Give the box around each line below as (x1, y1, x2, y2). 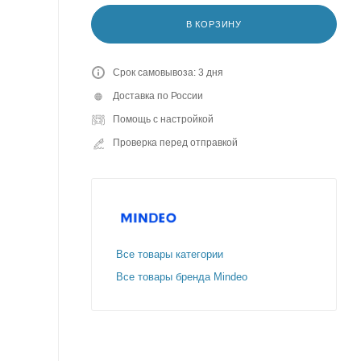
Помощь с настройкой (113, 113, 214, 125)
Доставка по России (113, 89, 203, 102)
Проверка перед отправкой (113, 136, 238, 148)
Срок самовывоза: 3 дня (113, 66, 223, 78)
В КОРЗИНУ (185, 19, 243, 29)
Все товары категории (116, 247, 223, 260)
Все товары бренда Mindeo (116, 270, 247, 283)
